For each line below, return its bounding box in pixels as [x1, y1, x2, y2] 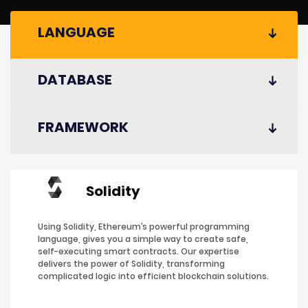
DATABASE [38, 70, 112, 90]
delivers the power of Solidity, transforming [38, 258, 225, 270]
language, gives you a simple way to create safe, [38, 233, 248, 245]
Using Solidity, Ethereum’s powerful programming [38, 221, 250, 233]
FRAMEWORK [38, 118, 129, 137]
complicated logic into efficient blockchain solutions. [38, 270, 269, 283]
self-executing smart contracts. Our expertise [38, 245, 239, 258]
